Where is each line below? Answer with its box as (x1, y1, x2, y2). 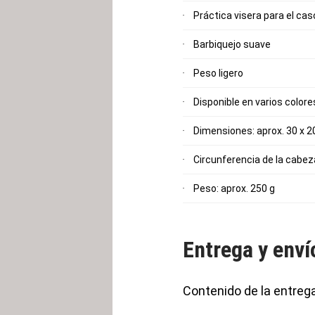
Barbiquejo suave (193, 39, 271, 50)
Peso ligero (193, 67, 243, 79)
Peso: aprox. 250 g (193, 183, 275, 194)
